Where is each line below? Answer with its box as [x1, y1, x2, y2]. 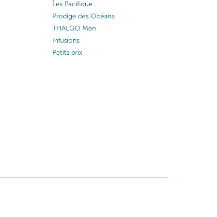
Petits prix [52, 48, 82, 57]
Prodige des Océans [52, 12, 114, 20]
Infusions [52, 36, 79, 45]
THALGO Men [52, 24, 96, 32]
